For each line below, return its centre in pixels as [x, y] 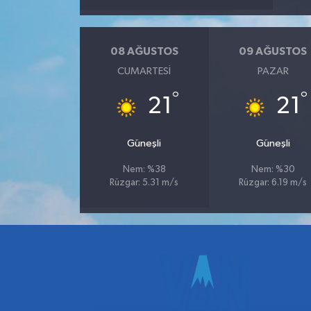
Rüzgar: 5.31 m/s [144, 183]
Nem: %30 [273, 170]
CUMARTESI [144, 72]
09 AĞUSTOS [273, 51]
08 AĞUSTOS [144, 51]
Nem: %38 [144, 170]
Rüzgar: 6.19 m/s [273, 183]
